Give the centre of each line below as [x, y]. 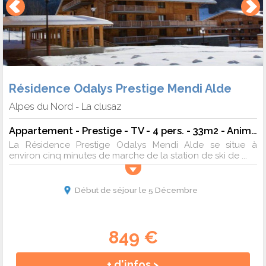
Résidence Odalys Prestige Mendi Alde [120, 88]
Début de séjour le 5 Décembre [136, 190]
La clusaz [102, 106]
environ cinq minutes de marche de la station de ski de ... [128, 155]
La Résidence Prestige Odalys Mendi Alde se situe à [133, 145]
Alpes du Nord [41, 106]
